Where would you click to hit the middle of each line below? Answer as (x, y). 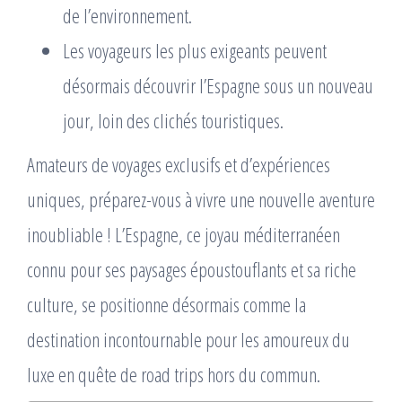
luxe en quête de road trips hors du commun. (174, 374)
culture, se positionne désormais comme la (166, 304)
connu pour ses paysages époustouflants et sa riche (192, 269)
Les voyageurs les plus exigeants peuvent (195, 50)
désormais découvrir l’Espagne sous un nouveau (218, 85)
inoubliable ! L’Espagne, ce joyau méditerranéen (184, 234)
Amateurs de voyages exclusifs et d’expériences (179, 164)
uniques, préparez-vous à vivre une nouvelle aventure (201, 199)
